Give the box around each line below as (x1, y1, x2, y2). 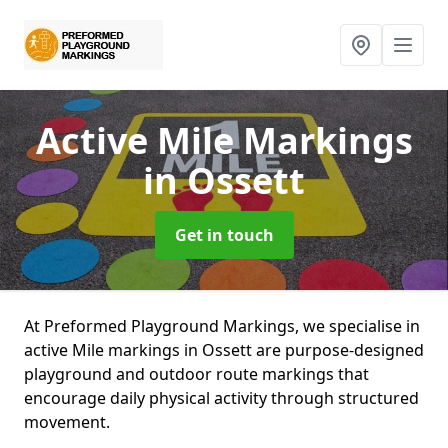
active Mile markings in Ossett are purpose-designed (24, 339, 424, 361)
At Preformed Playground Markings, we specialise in (24, 315, 420, 337)
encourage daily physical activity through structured (24, 387, 419, 409)
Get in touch (174, 224, 274, 246)
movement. (24, 411, 110, 433)
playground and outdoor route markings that (24, 363, 369, 385)
